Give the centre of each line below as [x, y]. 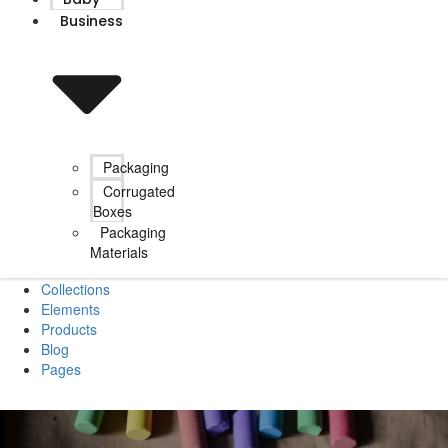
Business [91, 21]
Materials [119, 252]
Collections [75, 289]
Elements [70, 309]
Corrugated [139, 191]
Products [69, 329]
